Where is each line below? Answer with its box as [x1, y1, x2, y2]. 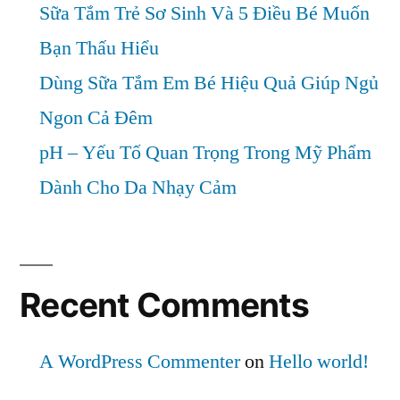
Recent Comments [20, 284, 309, 325]
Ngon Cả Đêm [39, 104, 153, 130]
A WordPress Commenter [39, 348, 240, 374]
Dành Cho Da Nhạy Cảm [39, 174, 237, 200]
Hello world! [269, 348, 369, 374]
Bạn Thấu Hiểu [39, 35, 159, 61]
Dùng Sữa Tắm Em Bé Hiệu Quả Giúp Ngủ [39, 70, 379, 96]
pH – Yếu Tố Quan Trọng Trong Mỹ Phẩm [39, 139, 371, 165]
